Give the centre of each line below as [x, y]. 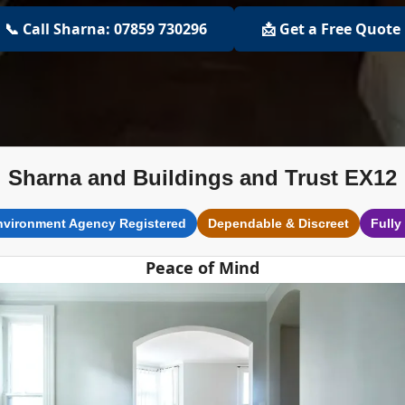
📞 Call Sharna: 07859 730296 [106, 29]
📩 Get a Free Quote [331, 29]
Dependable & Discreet [278, 223]
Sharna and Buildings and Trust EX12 [202, 178]
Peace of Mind [202, 268]
